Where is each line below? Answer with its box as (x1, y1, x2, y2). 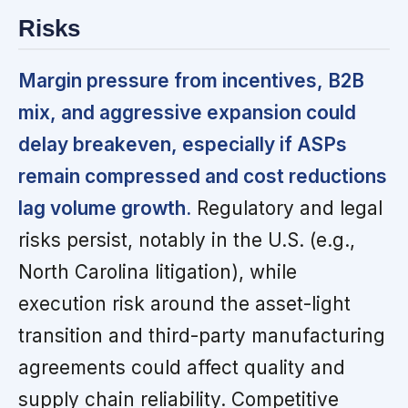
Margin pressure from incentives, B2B (18, 68, 364, 92)
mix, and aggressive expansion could (18, 100, 356, 124)
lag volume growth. (18, 196, 191, 219)
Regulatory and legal (191, 196, 382, 219)
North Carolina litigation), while (18, 260, 297, 283)
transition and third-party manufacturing (18, 323, 385, 347)
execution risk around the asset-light (18, 291, 351, 315)
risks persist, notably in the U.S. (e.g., (18, 228, 355, 251)
